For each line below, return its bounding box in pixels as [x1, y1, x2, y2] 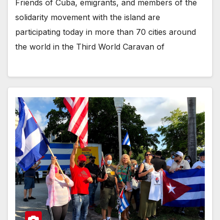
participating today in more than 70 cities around [15, 27, 196, 37]
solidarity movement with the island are [15, 12, 160, 23]
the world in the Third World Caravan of [15, 42, 165, 52]
